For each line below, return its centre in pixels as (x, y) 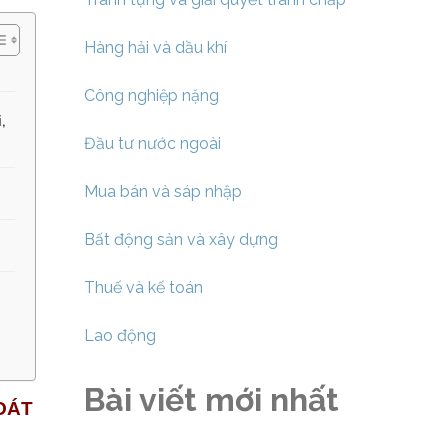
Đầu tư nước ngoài (152, 144)
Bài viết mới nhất (211, 400)
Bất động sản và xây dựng (180, 240)
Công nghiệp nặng (151, 96)
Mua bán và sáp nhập (162, 192)
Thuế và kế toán (143, 288)
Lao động (119, 336)
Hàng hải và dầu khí (155, 48)
